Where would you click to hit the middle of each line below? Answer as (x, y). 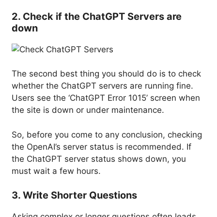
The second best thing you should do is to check (106, 74)
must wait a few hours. (56, 171)
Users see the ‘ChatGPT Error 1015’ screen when (106, 98)
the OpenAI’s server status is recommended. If (101, 147)
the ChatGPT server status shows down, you (99, 159)
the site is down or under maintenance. (88, 110)
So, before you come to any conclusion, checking (107, 134)
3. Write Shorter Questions (74, 195)
